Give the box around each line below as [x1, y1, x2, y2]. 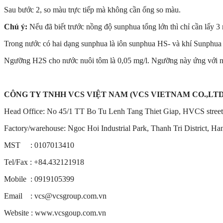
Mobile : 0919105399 [4, 175, 74, 184]
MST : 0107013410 [4, 141, 74, 150]
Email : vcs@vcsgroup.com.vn [4, 192, 107, 201]
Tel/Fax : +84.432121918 [4, 158, 84, 167]
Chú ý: [4, 22, 27, 31]
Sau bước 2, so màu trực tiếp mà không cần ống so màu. [4, 5, 181, 14]
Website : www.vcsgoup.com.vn [4, 209, 106, 218]
